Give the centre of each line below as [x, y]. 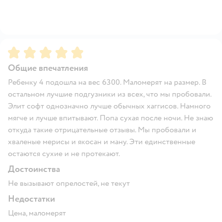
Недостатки [31, 199]
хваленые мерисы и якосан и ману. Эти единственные [102, 141]
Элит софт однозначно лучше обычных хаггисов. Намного [109, 106]
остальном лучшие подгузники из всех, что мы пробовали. [110, 94]
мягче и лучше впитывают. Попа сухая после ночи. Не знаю [111, 118]
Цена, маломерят [37, 213]
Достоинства [34, 169]
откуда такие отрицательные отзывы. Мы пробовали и [102, 130]
